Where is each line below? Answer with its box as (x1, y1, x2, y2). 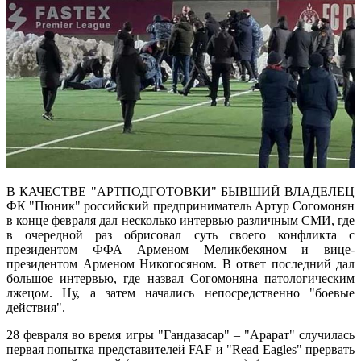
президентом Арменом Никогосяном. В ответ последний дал (6, 257, 355, 272)
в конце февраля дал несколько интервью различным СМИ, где (6, 214, 355, 228)
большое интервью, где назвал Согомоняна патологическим (6, 272, 355, 286)
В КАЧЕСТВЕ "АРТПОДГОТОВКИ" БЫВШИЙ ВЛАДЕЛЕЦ (6, 185, 355, 199)
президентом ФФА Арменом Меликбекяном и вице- (6, 243, 355, 257)
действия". (6, 301, 65, 315)
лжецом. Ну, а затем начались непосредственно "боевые (6, 286, 355, 301)
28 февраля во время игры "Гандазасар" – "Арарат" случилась (6, 328, 355, 342)
